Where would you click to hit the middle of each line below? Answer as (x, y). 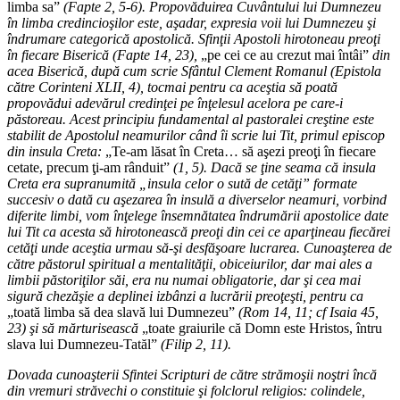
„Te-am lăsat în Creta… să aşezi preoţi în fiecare (239, 151)
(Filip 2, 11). (196, 344)
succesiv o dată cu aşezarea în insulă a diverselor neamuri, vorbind (197, 199)
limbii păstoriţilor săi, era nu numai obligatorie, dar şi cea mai (184, 279)
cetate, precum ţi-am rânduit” (90, 167)
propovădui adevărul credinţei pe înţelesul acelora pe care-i (175, 103)
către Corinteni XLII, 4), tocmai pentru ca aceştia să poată (172, 87)
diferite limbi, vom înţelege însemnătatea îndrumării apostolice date (198, 215)
